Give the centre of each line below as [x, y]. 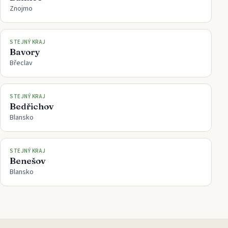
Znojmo [21, 8]
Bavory [25, 51]
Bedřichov [32, 106]
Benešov [27, 160]
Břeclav [21, 63]
